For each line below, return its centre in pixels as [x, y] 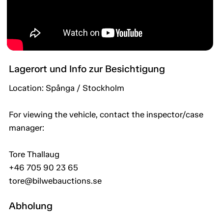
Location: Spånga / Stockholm [67, 88]
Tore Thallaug [34, 154]
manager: [27, 128]
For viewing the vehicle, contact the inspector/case [106, 115]
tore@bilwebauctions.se [55, 181]
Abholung [31, 206]
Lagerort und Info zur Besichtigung [87, 69]
